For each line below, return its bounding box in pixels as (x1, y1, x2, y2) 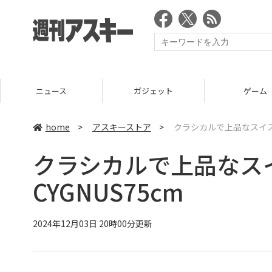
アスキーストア (92, 121, 151, 133)
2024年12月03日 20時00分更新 (32, 217, 152, 229)
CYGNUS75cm (32, 175, 184, 208)
